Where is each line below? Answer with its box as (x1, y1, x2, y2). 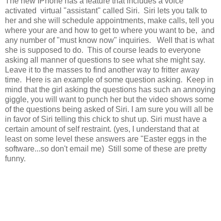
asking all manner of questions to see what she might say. (5, 55, 207, 64)
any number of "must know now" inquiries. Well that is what (5, 36, 214, 44)
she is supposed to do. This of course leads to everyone (5, 45, 201, 54)
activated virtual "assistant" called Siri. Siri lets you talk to (5, 6, 207, 15)
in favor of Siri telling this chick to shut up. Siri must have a (5, 114, 207, 123)
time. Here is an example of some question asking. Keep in (5, 75, 214, 84)
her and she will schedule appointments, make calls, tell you (5, 16, 214, 25)
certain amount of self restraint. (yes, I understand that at (5, 124, 199, 133)
